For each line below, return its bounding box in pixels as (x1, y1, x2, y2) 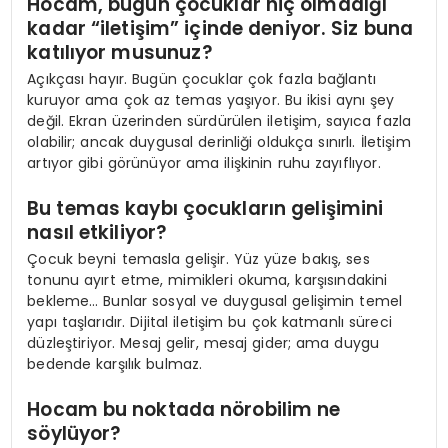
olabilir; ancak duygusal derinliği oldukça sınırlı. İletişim (27, 132, 411, 153)
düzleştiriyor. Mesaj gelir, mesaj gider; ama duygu (27, 333, 380, 354)
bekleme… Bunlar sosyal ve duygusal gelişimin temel (27, 291, 403, 312)
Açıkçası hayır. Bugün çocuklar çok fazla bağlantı (27, 69, 377, 90)
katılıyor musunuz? (27, 38, 213, 66)
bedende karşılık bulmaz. (27, 354, 203, 375)
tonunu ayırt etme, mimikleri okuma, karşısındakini (27, 270, 388, 291)
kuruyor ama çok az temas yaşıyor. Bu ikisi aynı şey (27, 90, 395, 111)
